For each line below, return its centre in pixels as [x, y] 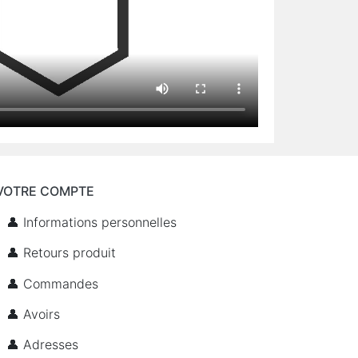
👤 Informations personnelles [92, 222]
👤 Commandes [53, 283]
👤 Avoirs [34, 314]
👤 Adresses [43, 345]
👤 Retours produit [62, 253]
